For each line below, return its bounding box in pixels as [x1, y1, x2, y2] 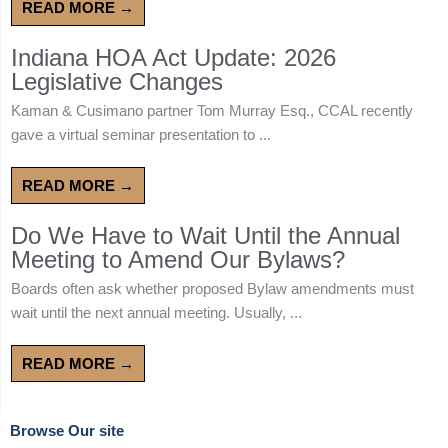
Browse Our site [10, 422, 124, 439]
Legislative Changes [11, 67, 223, 95]
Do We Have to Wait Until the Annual [11, 221, 400, 249]
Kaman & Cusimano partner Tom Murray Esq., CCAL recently [11, 101, 413, 119]
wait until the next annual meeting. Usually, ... [11, 303, 302, 321]
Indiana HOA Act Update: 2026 [11, 43, 336, 71]
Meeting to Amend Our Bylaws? [11, 245, 345, 273]
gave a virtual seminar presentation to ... [11, 125, 271, 143]
